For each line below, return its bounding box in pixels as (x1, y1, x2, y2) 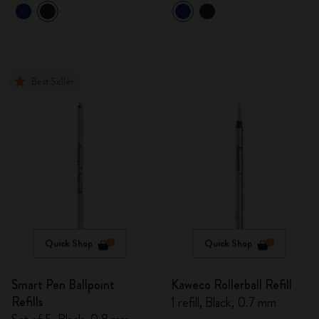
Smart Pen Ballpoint (11, 276, 115, 294)
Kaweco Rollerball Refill (171, 276, 292, 294)
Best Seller (31, 74, 74, 88)
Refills (11, 293, 43, 311)
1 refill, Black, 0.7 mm (171, 293, 276, 312)
